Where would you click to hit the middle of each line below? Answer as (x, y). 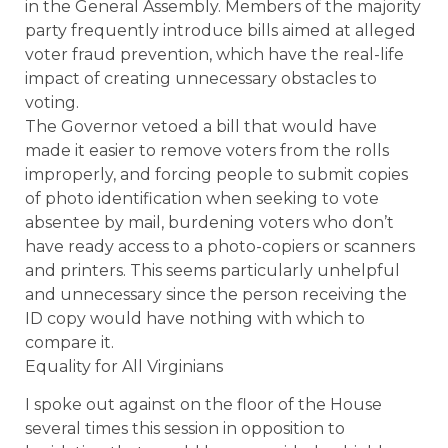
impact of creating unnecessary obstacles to (201, 78)
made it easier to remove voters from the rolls (207, 150)
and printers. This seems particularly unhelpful (212, 270)
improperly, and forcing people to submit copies (216, 174)
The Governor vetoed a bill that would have (201, 126)
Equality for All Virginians (124, 366)
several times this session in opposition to (185, 429)
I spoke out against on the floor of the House (203, 405)
